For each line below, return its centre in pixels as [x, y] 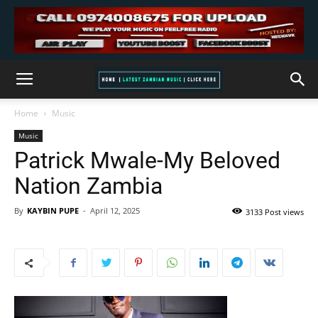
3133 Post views [275, 212]
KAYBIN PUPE [53, 210]
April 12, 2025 [115, 210]
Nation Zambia [88, 186]
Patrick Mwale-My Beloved [147, 160]
